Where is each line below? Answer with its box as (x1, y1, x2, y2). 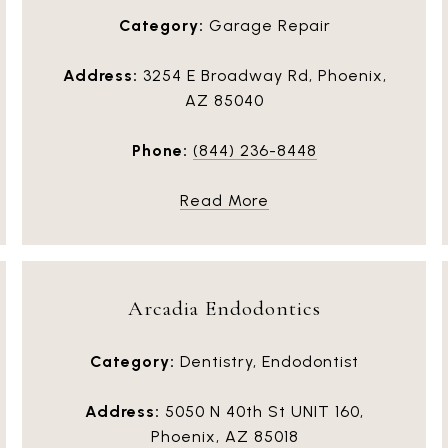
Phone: (132, 140, 188, 160)
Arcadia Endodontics (128, 295, 321, 321)
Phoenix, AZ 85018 (150, 426, 299, 446)
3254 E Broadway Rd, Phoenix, (137, 65, 387, 85)
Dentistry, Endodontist (175, 351, 359, 371)
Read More (180, 190, 269, 210)
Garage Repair (203, 15, 331, 35)
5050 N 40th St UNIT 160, (160, 401, 364, 421)
